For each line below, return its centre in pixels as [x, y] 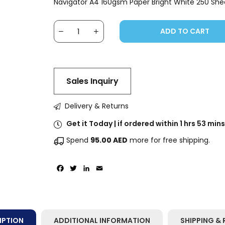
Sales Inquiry [92, 81]
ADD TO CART [185, 31]
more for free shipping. [168, 140]
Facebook [84, 168]
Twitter [92, 168]
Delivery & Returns [96, 106]
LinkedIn [106, 168]
